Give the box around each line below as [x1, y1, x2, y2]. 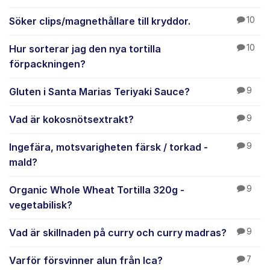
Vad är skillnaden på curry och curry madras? [9, 227, 227, 239]
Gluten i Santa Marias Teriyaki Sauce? [9, 86, 190, 98]
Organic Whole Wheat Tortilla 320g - [9, 184, 184, 196]
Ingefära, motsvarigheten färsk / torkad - [9, 141, 208, 153]
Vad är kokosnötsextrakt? [9, 113, 134, 125]
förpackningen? [9, 58, 86, 70]
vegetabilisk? [9, 199, 72, 211]
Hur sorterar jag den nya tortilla [9, 43, 161, 55]
